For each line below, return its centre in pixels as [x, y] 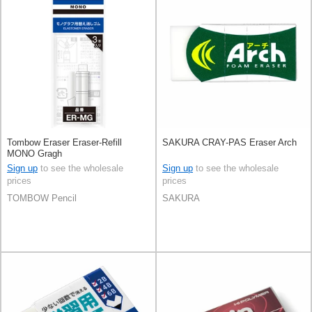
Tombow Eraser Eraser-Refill [64, 142]
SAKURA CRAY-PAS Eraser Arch [229, 142]
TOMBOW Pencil [42, 198]
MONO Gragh [34, 154]
